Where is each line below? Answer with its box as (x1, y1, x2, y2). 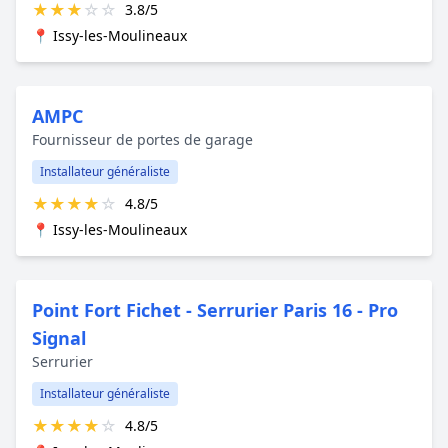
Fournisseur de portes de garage (32, 129, 253, 149)
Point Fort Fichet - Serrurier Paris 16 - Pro (32, 297, 398, 322)
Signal (32, 325, 86, 350)
